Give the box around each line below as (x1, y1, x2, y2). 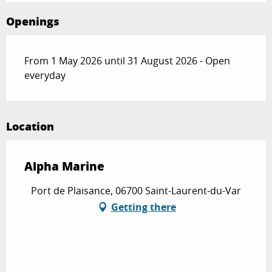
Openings (6, 13, 59, 29)
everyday (24, 68, 66, 82)
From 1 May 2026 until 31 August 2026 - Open (24, 53, 230, 67)
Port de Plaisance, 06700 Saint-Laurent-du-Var (31, 183, 241, 197)
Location (6, 118, 54, 134)
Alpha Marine (24, 157, 104, 174)
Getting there (110, 200, 176, 214)
